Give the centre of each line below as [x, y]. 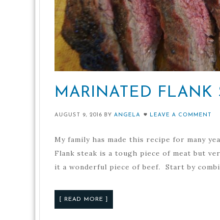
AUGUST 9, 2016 [78, 115]
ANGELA [127, 115]
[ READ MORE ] [84, 199]
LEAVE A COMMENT [181, 115]
